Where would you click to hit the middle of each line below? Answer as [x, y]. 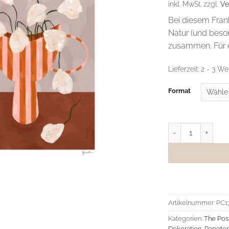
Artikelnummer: [192, 203]
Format [179, 90]
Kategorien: [186, 219]
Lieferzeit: [185, 68]
